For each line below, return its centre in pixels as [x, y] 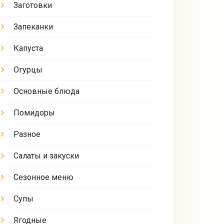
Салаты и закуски [46, 156]
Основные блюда [46, 91]
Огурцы [28, 70]
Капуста [28, 48]
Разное [27, 134]
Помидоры [34, 113]
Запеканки [33, 27]
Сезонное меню [43, 177]
